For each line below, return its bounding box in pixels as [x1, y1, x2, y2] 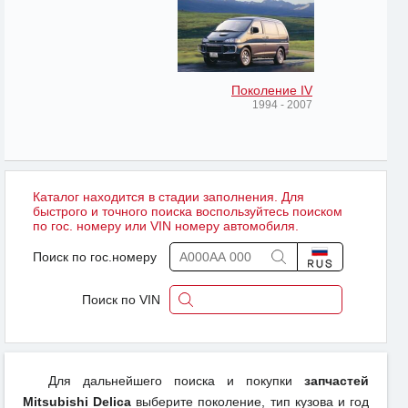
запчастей [304, 373, 369, 389]
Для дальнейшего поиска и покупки [48, 373, 304, 389]
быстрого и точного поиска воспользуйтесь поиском [33, 204, 342, 219]
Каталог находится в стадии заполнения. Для [33, 189, 304, 205]
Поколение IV [231, 83, 312, 98]
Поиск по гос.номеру [33, 250, 157, 265]
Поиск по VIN [82, 292, 160, 308]
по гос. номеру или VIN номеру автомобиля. [33, 219, 299, 234]
